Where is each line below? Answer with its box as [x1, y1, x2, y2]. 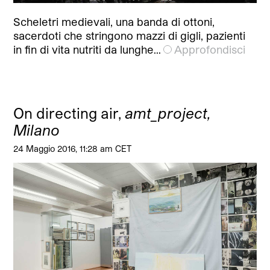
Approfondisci [174, 43, 246, 57]
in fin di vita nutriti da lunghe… [13, 43, 162, 57]
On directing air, [13, 104, 125, 122]
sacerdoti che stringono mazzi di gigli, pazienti [13, 29, 246, 43]
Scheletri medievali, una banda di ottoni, [13, 15, 215, 29]
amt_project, [125, 104, 212, 122]
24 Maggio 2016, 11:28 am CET [13, 143, 132, 154]
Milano [13, 121, 60, 139]
